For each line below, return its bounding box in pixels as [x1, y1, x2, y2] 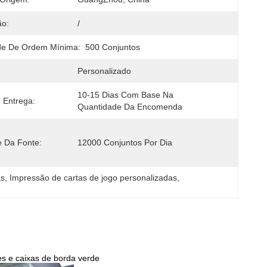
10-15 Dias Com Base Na [77, 90, 173, 100]
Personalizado [77, 66, 131, 76]
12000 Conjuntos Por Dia [77, 138, 172, 147]
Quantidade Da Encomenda [77, 102, 182, 111]
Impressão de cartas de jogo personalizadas [10, 173, 178, 182]
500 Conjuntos [85, 42, 140, 52]
